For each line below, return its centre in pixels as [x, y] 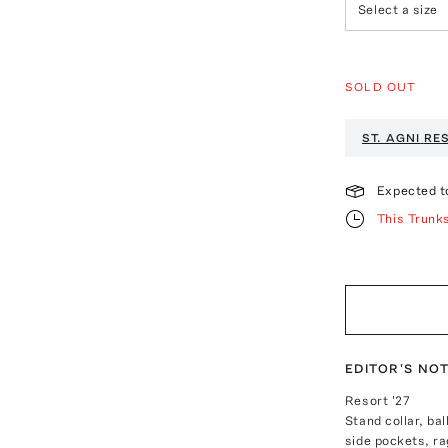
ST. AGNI [391, 137]
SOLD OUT [380, 86]
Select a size [397, 10]
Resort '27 [377, 400]
